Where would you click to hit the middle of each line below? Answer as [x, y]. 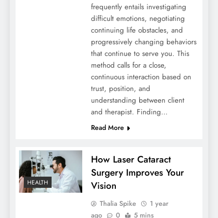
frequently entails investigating [138, 7]
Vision [103, 186]
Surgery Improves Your [137, 173]
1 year [159, 204]
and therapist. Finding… [129, 112]
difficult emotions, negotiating [138, 19]
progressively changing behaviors [144, 42]
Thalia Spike [118, 204]
